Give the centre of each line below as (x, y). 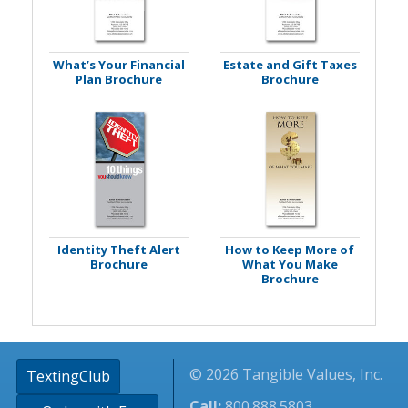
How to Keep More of (290, 250)
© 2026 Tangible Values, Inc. (286, 374)
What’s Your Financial (118, 65)
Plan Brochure (118, 80)
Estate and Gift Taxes (290, 65)
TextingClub (68, 376)
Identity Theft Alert (118, 250)
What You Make (290, 265)
